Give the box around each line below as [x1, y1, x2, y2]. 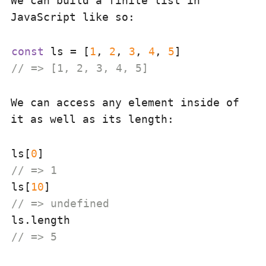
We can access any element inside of [11, 96, 239, 109]
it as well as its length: [11, 113, 174, 125]
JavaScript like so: [11, 11, 135, 23]
